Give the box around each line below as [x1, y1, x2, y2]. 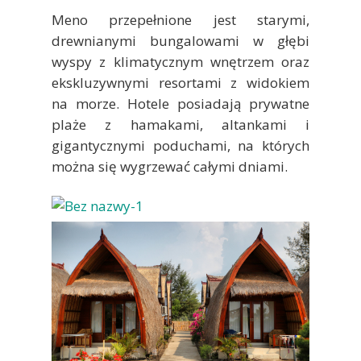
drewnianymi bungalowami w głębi [52, 31, 309, 51]
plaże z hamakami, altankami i [52, 115, 309, 135]
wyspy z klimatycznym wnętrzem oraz [52, 52, 309, 72]
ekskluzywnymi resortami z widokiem [52, 73, 309, 93]
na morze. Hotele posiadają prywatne [52, 94, 309, 114]
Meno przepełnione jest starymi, [52, 10, 309, 30]
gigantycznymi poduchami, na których [52, 136, 309, 156]
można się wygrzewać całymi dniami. [52, 157, 288, 176]
